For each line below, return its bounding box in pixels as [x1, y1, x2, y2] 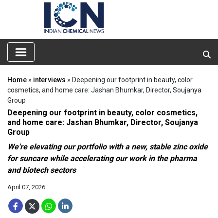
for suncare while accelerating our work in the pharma [7, 153, 197, 163]
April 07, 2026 [7, 183, 45, 191]
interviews [33, 75, 66, 84]
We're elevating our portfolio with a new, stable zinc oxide [7, 142, 208, 151]
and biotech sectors [7, 165, 76, 175]
